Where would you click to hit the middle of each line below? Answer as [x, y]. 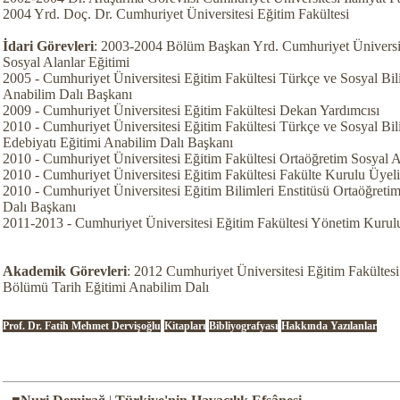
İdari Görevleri [48, 46]
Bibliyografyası [243, 326]
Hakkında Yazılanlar [329, 326]
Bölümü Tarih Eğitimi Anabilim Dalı [105, 287]
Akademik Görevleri [64, 271]
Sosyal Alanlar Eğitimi [66, 62]
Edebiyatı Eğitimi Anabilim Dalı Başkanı [117, 142]
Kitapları [184, 326]
